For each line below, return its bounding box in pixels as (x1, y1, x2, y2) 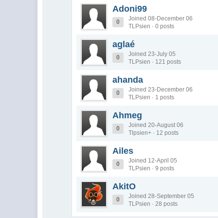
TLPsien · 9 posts (128, 165, 175, 172)
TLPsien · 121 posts (128, 58, 182, 65)
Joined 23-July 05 (128, 51, 176, 57)
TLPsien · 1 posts (128, 94, 175, 101)
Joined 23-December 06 (128, 86, 193, 93)
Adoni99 (112, 4, 147, 14)
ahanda (112, 75, 144, 85)
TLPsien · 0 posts (128, 23, 175, 30)
